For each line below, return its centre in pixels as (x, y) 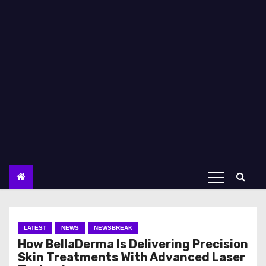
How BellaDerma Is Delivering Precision (133, 244)
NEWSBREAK (113, 228)
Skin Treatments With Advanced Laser (132, 257)
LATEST (35, 228)
